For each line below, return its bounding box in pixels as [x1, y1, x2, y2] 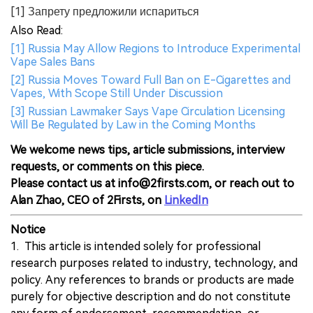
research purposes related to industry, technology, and [10, 256, 298, 270]
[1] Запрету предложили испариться [10, 5, 199, 19]
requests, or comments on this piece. [10, 160, 204, 174]
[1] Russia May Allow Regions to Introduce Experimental [10, 42, 300, 56]
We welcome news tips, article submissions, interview [10, 143, 284, 157]
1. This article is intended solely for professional [10, 240, 261, 254]
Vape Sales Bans [10, 55, 95, 69]
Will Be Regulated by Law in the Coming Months [10, 118, 256, 132]
